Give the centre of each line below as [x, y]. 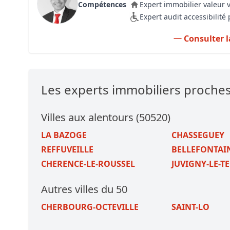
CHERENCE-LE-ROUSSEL [88, 164]
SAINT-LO [190, 207]
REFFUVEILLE [67, 149]
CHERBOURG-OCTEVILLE [90, 207]
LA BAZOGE [64, 135]
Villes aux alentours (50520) [106, 117]
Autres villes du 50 [84, 189]
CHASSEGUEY [198, 135]
